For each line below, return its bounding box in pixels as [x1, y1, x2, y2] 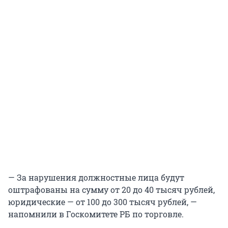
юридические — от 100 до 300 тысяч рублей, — [8, 196, 197, 208]
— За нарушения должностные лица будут [8, 172, 184, 183]
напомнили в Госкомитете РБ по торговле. [8, 209, 184, 220]
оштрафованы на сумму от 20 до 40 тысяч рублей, [8, 184, 215, 195]
